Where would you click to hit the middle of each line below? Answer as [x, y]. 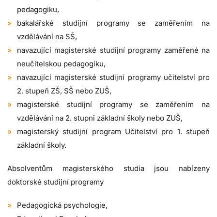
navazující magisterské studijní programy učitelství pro [113, 77]
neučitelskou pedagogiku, [61, 64]
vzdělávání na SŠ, [47, 37]
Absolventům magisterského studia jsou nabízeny [108, 169]
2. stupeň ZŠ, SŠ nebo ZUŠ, [64, 91]
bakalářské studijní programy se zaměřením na [113, 23]
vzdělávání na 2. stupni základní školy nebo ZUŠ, [100, 118]
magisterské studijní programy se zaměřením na [113, 105]
